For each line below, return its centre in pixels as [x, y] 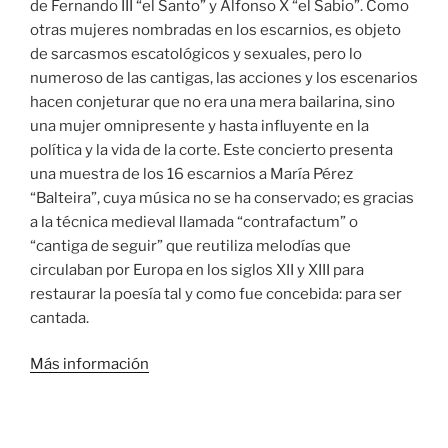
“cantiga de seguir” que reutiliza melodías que [190, 245]
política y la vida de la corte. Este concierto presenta [211, 149]
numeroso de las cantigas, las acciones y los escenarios [224, 77]
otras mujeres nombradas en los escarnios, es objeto [215, 29]
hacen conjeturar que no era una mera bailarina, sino [212, 101]
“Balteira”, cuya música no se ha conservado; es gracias [222, 197]
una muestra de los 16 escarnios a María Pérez [191, 173]
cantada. [59, 317]
